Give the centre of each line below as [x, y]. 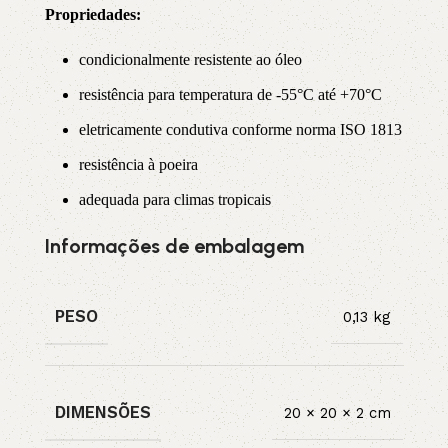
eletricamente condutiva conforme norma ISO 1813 [240, 129]
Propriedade [87, 14]
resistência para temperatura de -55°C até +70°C [230, 94]
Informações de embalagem [174, 246]
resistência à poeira [138, 164]
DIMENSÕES [103, 412]
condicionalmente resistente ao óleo [190, 59]
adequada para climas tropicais [175, 199]
